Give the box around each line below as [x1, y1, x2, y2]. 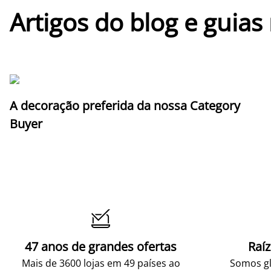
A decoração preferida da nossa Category [10, 97, 240, 114]
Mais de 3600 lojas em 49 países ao [21, 256, 180, 270]
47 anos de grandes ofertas [25, 238, 177, 255]
